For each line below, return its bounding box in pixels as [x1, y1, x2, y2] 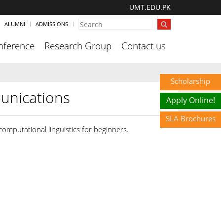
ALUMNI [4, 20, 25, 28]
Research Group [44, 39, 111, 52]
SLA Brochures [165, 113, 216, 123]
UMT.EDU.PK [129, 2, 171, 12]
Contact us [121, 39, 166, 52]
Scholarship [171, 75, 210, 86]
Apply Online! [166, 94, 215, 106]
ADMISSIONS [36, 20, 68, 28]
